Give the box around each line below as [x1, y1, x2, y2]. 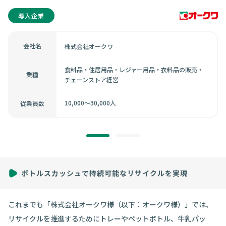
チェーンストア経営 [65, 75, 119, 84]
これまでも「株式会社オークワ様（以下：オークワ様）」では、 [8, 199, 213, 210]
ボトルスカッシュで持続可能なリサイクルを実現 [21, 168, 188, 179]
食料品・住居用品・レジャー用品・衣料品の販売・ [65, 65, 203, 74]
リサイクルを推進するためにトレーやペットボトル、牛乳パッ [8, 213, 206, 224]
